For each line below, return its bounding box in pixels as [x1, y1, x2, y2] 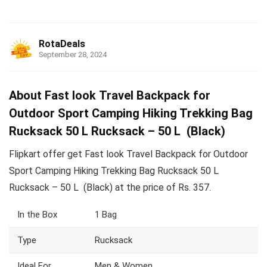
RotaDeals [39, 38, 85, 50]
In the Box [17, 209, 57, 221]
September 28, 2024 [39, 50, 107, 60]
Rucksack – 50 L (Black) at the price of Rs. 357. [9, 182, 211, 194]
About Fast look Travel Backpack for [9, 88, 210, 103]
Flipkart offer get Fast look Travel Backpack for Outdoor [9, 148, 248, 160]
